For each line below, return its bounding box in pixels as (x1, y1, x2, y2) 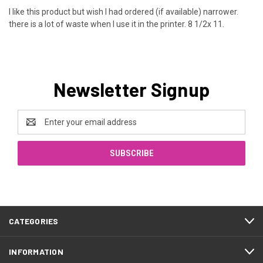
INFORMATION (9, 247, 63, 257)
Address (18, 123, 49, 133)
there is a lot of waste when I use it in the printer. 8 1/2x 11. (9, 19, 224, 29)
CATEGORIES (9, 216, 59, 227)
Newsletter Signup (53, 78, 210, 101)
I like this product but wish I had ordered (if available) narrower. (9, 7, 238, 17)
